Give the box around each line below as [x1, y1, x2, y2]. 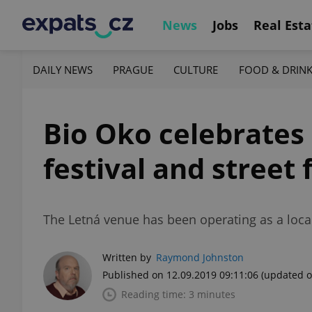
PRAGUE [113, 62, 154, 77]
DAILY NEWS [33, 62, 93, 77]
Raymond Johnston [156, 251, 244, 264]
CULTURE [173, 62, 219, 77]
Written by [102, 251, 151, 264]
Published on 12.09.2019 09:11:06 [102, 268, 258, 281]
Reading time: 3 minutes [121, 288, 235, 301]
